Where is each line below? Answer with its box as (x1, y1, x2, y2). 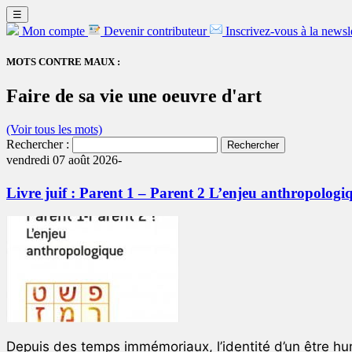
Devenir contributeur (104, 24, 207, 38)
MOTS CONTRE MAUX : (6, 56, 120, 68)
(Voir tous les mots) (6, 123, 102, 137)
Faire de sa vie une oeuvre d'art (6, 86, 262, 107)
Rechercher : (6, 137, 69, 152)
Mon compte (22, 24, 85, 38)
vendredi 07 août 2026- (6, 153, 122, 167)
